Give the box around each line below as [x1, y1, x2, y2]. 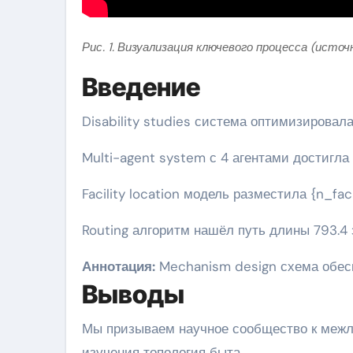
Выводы [82, 278, 184, 310]
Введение [82, 71, 200, 102]
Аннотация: [82, 257, 155, 275]
